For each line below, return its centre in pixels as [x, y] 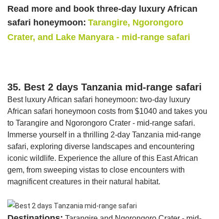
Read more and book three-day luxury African [102, 9]
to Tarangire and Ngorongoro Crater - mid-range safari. [101, 123]
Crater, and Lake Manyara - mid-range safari [99, 37]
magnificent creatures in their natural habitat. [84, 182]
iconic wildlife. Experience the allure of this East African [103, 158]
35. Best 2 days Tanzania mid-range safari [105, 87]
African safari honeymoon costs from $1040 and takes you [107, 111]
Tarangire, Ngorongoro [136, 23]
